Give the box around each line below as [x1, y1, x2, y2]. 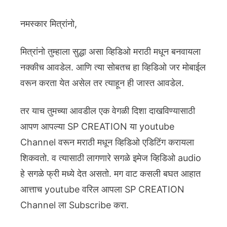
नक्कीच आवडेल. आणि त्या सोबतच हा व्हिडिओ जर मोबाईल [20, 61, 206, 72]
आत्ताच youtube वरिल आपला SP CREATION [20, 183, 184, 195]
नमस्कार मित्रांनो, [20, 18, 77, 29]
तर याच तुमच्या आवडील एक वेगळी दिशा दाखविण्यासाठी [20, 105, 195, 116]
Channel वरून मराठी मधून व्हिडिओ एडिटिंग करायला [20, 136, 194, 147]
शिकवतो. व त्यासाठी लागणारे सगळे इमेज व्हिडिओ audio [20, 152, 201, 163]
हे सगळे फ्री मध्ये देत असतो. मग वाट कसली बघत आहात [20, 168, 201, 179]
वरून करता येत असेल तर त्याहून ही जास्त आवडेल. [20, 77, 184, 88]
